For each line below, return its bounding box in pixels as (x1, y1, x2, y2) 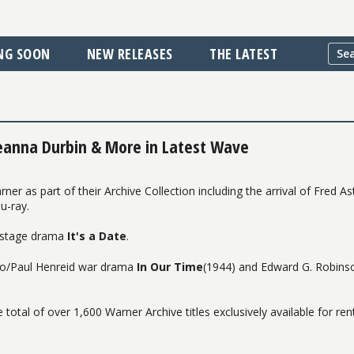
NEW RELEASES (86, 44, 173, 63)
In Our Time (137, 258, 203, 274)
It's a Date (67, 228, 126, 244)
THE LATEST (209, 44, 278, 63)
